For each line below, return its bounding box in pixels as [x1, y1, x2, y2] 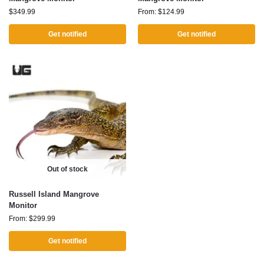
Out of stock [47, 165, 88, 173]
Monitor [9, 201, 37, 210]
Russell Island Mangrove [9, 190, 99, 199]
